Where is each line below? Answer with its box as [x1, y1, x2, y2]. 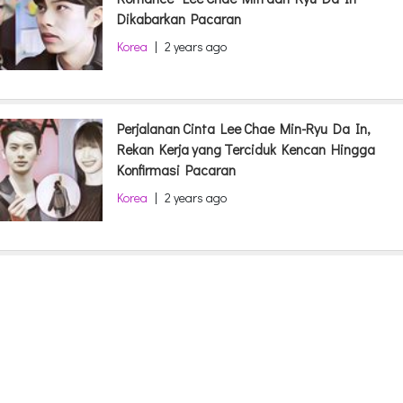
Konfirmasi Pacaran [117, 161, 236, 179]
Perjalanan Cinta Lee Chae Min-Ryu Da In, [117, 120, 371, 138]
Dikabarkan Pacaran [117, 10, 241, 28]
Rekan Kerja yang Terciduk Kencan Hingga [117, 140, 375, 158]
